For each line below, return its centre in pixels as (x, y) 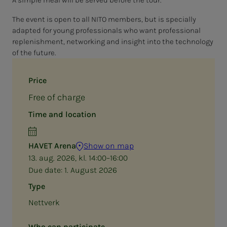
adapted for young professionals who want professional (106, 30)
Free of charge (57, 97)
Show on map (109, 145)
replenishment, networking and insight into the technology (113, 41)
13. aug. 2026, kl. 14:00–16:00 (78, 158)
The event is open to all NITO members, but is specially (104, 19)
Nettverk (44, 202)
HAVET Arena (52, 145)
